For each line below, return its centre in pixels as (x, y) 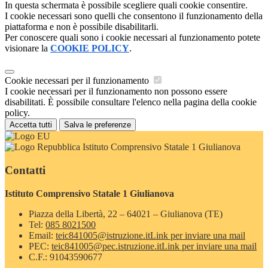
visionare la (28, 48)
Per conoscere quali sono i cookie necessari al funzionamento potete (133, 38)
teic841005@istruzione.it (103, 235)
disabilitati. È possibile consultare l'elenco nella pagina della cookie (131, 102)
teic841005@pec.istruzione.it (106, 246)
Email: (42, 235)
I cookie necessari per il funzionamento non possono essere (116, 92)
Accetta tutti (31, 125)
